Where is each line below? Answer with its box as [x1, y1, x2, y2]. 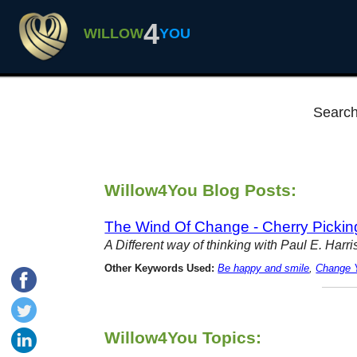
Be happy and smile [218, 263, 310, 275]
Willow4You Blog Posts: [104, 180, 297, 199]
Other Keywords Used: [104, 263, 215, 275]
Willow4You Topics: [104, 328, 262, 347]
